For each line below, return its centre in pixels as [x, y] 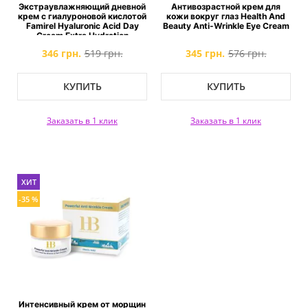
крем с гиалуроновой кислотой [82, 16]
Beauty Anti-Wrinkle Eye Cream [226, 26]
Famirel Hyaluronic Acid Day [82, 26]
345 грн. [205, 53]
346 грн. [61, 53]
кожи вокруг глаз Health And [226, 16]
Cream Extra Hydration [82, 35]
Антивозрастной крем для [226, 7]
